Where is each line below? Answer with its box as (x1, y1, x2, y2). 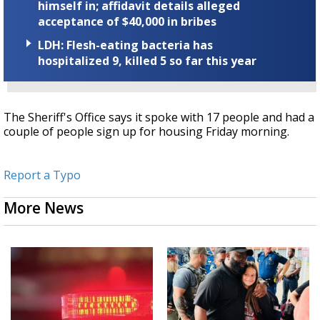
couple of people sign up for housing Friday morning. (4, 123, 289, 139)
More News (4, 197, 84, 218)
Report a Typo (4, 166, 81, 183)
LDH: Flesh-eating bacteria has (38, 36, 213, 53)
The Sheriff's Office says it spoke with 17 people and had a (4, 109, 314, 125)
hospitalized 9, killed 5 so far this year (38, 52, 256, 69)
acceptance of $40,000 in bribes (38, 13, 216, 29)
